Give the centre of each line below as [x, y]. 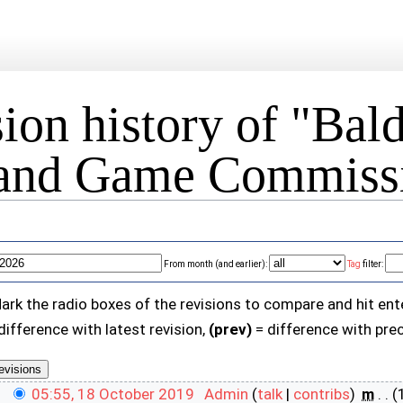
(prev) [230, 330]
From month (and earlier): [215, 264]
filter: [372, 264]
